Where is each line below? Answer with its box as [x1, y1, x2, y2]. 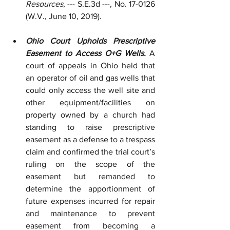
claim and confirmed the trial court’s [26, 147, 155, 156]
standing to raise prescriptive [26, 123, 155, 131]
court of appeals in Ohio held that [26, 61, 155, 70]
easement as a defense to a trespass [26, 135, 155, 144]
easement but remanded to [26, 172, 155, 181]
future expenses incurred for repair [26, 197, 155, 205]
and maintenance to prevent [26, 209, 155, 218]
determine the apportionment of [26, 184, 155, 193]
